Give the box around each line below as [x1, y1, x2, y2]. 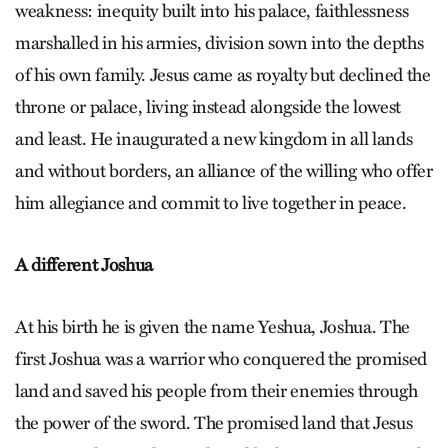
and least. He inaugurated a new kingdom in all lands [15, 127, 413, 150]
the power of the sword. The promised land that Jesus [15, 411, 413, 434]
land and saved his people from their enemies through [15, 379, 418, 402]
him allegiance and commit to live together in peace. [15, 191, 407, 214]
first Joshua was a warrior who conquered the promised [15, 347, 427, 370]
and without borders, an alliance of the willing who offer [15, 159, 433, 182]
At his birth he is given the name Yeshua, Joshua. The [15, 315, 410, 338]
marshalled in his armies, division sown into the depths [15, 31, 424, 54]
